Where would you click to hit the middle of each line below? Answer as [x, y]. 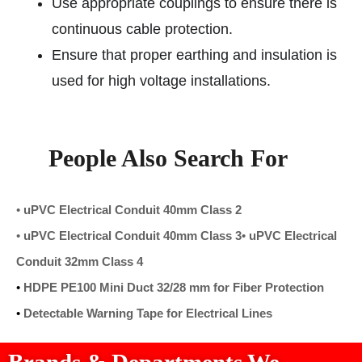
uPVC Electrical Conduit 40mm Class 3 [133, 235]
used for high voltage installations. [161, 80]
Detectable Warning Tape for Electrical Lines [148, 313]
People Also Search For [168, 158]
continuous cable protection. [142, 29]
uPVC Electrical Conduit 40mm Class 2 [133, 209]
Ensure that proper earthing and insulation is [194, 55]
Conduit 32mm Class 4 [80, 261]
